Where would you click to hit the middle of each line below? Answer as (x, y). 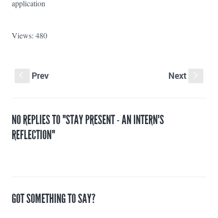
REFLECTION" (33, 135)
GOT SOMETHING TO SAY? (54, 198)
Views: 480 (29, 36)
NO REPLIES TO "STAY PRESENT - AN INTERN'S (88, 120)
